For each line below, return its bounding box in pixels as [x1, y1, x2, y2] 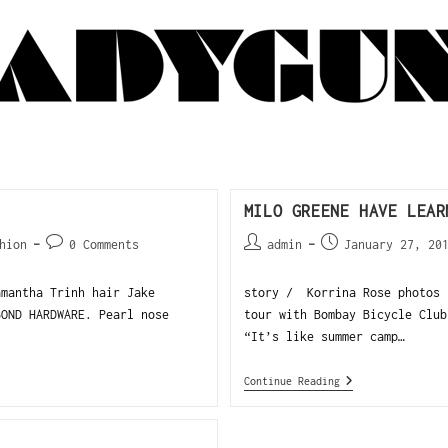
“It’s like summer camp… [243, 329, 405, 344]
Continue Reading [243, 375, 340, 387]
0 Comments [68, 237, 139, 252]
